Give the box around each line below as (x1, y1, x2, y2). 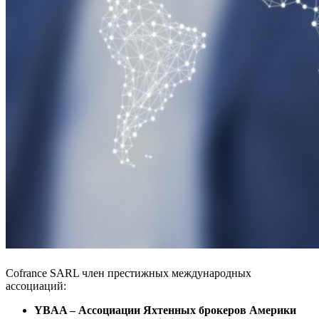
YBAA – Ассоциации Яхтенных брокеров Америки (34, 303, 296, 316)
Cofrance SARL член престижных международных (6, 266, 251, 279)
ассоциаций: (6, 279, 66, 292)
